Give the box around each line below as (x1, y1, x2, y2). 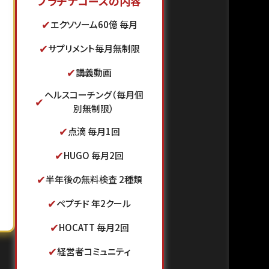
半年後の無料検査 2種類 (45, 172, 142, 186)
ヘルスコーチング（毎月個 (44, 88, 144, 101)
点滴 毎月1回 (67, 124, 120, 138)
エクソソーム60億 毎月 (50, 17, 138, 31)
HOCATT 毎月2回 (58, 220, 129, 234)
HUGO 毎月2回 (64, 148, 124, 162)
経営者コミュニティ (56, 244, 131, 258)
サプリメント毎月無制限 (47, 41, 140, 55)
